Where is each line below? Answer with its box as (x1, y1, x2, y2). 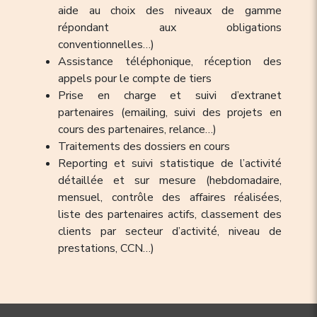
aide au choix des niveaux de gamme (58, 2, 282, 18)
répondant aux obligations (58, 19, 282, 35)
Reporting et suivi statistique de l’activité (58, 155, 282, 171)
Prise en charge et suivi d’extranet (58, 87, 282, 103)
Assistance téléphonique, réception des (58, 53, 282, 69)
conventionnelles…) (58, 36, 154, 52)
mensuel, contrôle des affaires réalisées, (58, 189, 282, 205)
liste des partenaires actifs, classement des (58, 206, 282, 222)
